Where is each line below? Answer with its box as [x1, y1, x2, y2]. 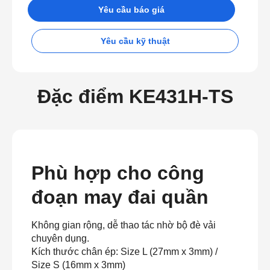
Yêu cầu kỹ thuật [100, 36, 170, 46]
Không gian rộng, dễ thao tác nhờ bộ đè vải [31, 219, 216, 230]
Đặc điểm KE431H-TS [37, 85, 233, 107]
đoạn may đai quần [31, 186, 209, 208]
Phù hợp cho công [31, 162, 204, 184]
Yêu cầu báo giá [98, 4, 165, 14]
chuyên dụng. [31, 233, 89, 243]
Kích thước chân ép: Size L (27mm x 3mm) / [31, 246, 218, 257]
